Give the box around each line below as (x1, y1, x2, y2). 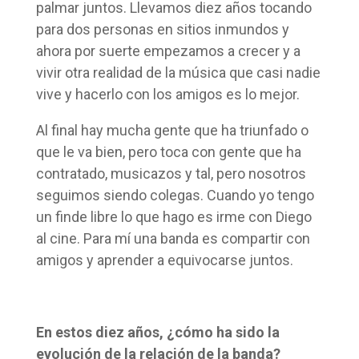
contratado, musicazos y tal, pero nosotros (35, 164, 306, 182)
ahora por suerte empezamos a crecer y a (35, 42, 301, 59)
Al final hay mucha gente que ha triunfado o (35, 121, 309, 139)
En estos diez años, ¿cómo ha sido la (35, 323, 280, 341)
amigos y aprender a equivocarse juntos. (35, 251, 293, 268)
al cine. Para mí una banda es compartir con (35, 229, 310, 247)
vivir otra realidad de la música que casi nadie (35, 63, 321, 81)
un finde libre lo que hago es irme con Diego (35, 208, 312, 225)
